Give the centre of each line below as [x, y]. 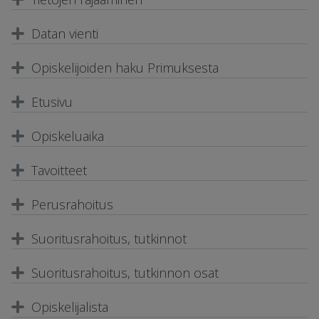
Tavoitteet [59, 170]
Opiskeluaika [68, 136]
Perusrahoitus [72, 204]
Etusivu [52, 101]
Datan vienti [65, 33]
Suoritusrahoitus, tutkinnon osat [125, 272]
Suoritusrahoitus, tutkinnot [109, 238]
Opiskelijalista [70, 307]
